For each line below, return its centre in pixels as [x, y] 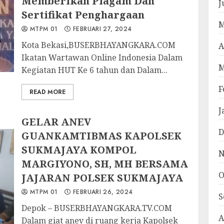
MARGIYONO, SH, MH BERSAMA [105, 164]
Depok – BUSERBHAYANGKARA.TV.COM [97, 208]
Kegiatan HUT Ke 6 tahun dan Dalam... [95, 70]
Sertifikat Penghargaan [83, 15]
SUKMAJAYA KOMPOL [79, 150]
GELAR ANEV [56, 122]
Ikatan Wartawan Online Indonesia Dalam [102, 57]
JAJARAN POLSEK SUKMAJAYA [102, 178]
